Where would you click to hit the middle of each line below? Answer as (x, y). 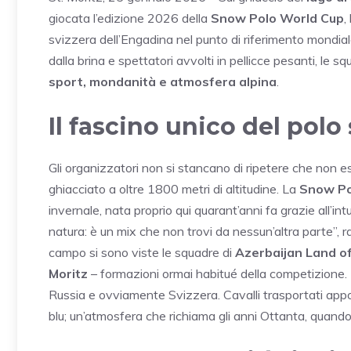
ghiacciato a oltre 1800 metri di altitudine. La (174, 188)
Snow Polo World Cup (277, 18)
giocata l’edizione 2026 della (130, 18)
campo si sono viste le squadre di (142, 252)
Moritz (68, 273)
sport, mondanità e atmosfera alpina (163, 81)
